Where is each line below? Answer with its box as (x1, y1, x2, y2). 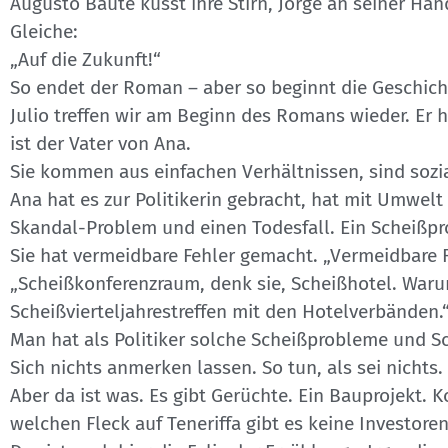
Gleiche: (10, 20, 78, 43)
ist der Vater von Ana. (10, 132, 191, 155)
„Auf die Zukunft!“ (10, 48, 161, 71)
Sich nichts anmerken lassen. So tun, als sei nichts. (10, 356, 443, 379)
